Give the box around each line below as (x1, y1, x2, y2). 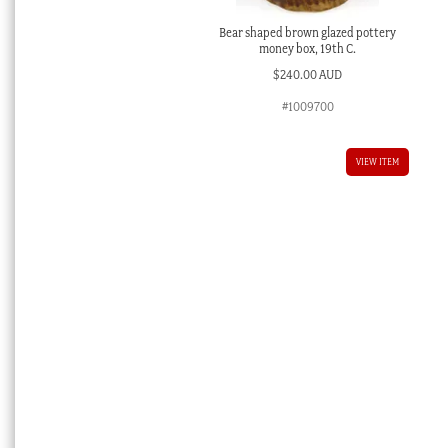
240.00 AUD (280, 67, 343, 83)
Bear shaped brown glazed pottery (219, 24, 397, 40)
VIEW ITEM (355, 156, 399, 168)
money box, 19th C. (259, 40, 357, 56)
